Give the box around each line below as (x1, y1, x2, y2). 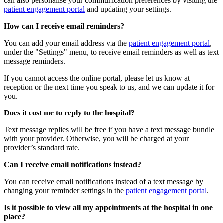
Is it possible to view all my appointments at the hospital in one (4, 203, 213, 212)
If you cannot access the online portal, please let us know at (4, 74, 190, 83)
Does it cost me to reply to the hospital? (4, 109, 135, 117)
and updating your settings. (85, 5, 171, 14)
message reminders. (4, 57, 65, 66)
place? (4, 212, 25, 221)
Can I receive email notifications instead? (4, 160, 141, 169)
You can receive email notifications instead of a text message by (4, 177, 203, 186)
